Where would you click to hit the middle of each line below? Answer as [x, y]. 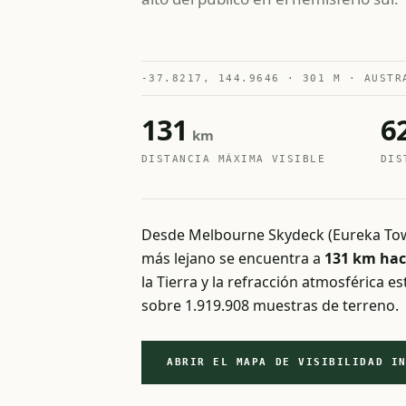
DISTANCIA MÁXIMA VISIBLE [234, 159]
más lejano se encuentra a [233, 258]
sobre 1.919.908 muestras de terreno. [270, 305]
